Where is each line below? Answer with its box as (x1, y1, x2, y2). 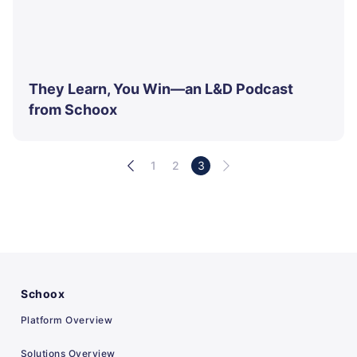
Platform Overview (21, 314, 113, 327)
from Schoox (29, 101, 117, 119)
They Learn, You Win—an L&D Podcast (29, 80, 293, 98)
